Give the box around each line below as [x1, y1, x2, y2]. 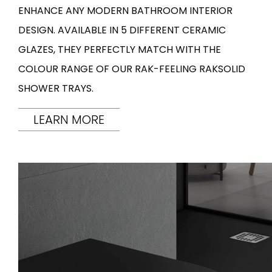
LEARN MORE [33, 111, 104, 129]
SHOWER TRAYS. [18, 81, 93, 96]
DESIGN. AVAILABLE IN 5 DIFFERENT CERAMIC [18, 23, 226, 38]
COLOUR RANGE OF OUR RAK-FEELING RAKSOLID [18, 62, 245, 76]
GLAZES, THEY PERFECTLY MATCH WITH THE [18, 42, 221, 57]
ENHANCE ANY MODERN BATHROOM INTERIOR [18, 4, 233, 18]
